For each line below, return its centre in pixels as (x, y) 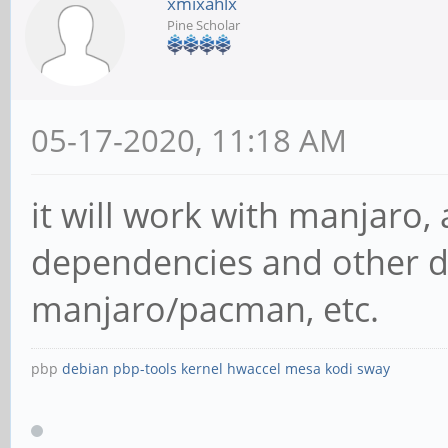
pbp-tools (145, 369)
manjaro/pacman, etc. (205, 309)
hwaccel (254, 369)
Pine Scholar (203, 25)
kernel (202, 369)
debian (85, 369)
